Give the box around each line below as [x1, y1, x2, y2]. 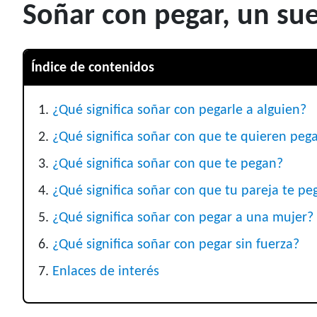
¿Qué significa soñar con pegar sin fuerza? [52, 238, 299, 253]
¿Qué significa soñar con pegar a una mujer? [52, 211, 313, 226]
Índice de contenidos [31, 61, 154, 76]
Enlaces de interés [52, 265, 159, 279]
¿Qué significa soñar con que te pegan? [52, 157, 283, 172]
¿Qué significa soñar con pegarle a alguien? [52, 103, 306, 118]
